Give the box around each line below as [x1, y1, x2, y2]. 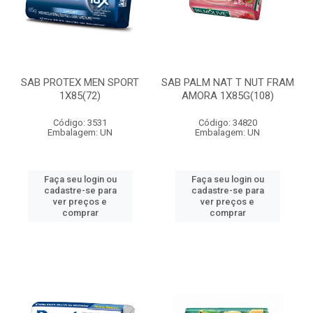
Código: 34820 [198, 117, 257, 128]
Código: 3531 [53, 117, 107, 128]
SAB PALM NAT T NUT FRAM [161, 76, 294, 89]
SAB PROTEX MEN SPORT [21, 76, 139, 89]
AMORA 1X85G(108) [181, 89, 274, 102]
